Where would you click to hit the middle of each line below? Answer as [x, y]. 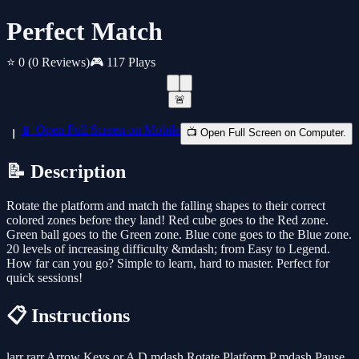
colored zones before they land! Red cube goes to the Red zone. [167, 220]
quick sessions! [44, 278]
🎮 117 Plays [123, 63]
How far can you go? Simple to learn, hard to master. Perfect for [168, 264]
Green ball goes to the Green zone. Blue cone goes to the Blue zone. [179, 235]
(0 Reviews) [59, 63]
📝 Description [66, 172]
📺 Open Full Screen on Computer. [266, 133]
